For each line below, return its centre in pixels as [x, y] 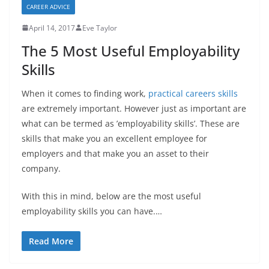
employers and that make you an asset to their [115, 153]
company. [41, 168]
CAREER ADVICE [48, 6]
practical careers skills [193, 93]
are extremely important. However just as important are [134, 108]
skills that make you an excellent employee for [114, 138]
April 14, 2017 [52, 28]
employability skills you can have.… [92, 211]
